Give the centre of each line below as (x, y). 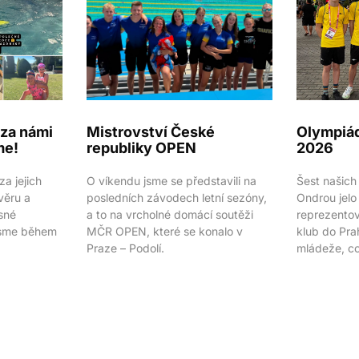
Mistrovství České (150, 132)
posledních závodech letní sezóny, (176, 198)
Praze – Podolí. (125, 248)
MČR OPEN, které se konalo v (164, 232)
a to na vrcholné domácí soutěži (169, 215)
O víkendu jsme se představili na (171, 181)
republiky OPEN (141, 148)
